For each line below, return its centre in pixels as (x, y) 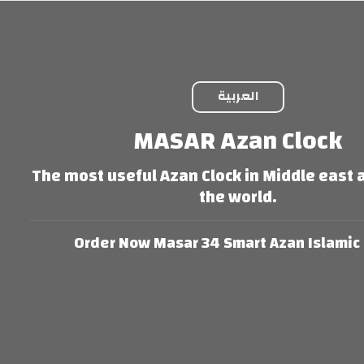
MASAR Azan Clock (238, 141)
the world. (238, 197)
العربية (238, 96)
